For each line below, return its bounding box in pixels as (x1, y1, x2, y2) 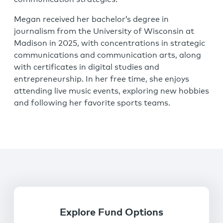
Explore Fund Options (60, 208, 163, 218)
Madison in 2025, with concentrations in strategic (14, 39, 205, 47)
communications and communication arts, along (14, 51, 201, 59)
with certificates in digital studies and (14, 63, 159, 71)
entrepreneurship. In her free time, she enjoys (14, 75, 189, 83)
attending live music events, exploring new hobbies (14, 87, 209, 95)
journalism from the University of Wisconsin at (14, 27, 194, 35)
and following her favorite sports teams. (14, 99, 170, 107)
